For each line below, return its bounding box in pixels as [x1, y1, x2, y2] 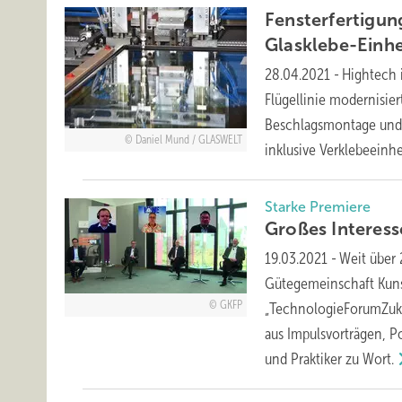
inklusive [265, 141, 320, 160]
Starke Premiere [265, 199, 371, 215]
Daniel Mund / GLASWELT [135, 133, 242, 146]
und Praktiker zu [265, 350, 363, 369]
